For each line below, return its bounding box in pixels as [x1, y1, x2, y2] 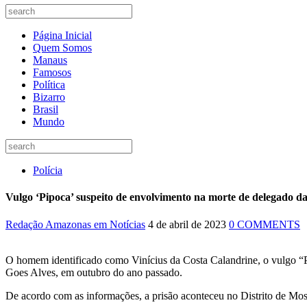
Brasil [33, 103, 58, 115]
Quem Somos [33, 42, 92, 53]
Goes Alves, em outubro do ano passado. [5, 266, 185, 278]
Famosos [33, 66, 71, 78]
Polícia [33, 164, 62, 176]
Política [33, 79, 65, 90]
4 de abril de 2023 [148, 218, 226, 230]
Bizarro [33, 91, 65, 103]
